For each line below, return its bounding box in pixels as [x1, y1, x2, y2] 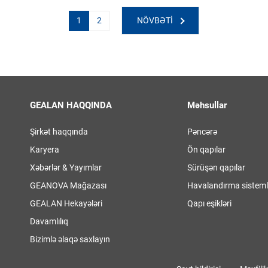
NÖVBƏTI [137, 16, 173, 25]
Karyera [30, 145, 59, 154]
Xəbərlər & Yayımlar [30, 163, 102, 172]
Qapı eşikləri [187, 199, 232, 208]
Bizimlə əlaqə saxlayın [30, 234, 110, 244]
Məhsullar [187, 100, 227, 111]
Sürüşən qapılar [187, 163, 245, 172]
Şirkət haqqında [30, 127, 88, 136]
